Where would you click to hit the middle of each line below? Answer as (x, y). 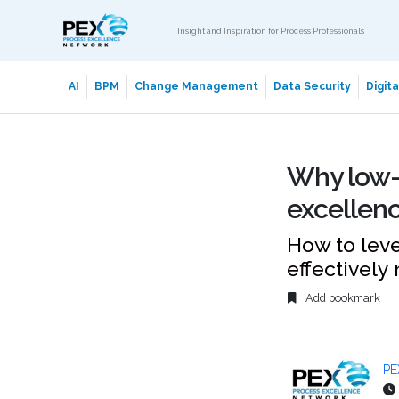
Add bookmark (342, 298)
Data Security (312, 86)
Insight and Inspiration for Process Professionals (271, 30)
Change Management (196, 86)
